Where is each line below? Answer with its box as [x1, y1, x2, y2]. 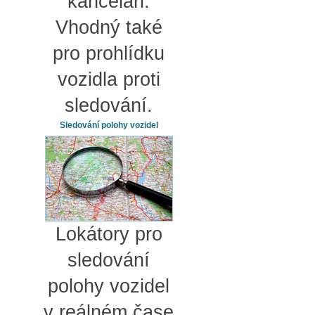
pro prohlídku [53, 42, 165, 64]
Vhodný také [55, 16, 162, 38]
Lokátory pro [55, 223, 162, 245]
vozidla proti [57, 68, 160, 90]
